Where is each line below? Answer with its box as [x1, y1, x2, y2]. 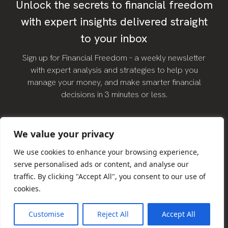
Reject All [97, 209, 129, 219]
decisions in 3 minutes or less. [61, 89, 167, 100]
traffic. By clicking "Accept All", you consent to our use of [14, 172, 206, 181]
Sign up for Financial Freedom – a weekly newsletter [22, 52, 206, 64]
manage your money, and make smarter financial [27, 77, 201, 88]
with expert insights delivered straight [20, 14, 208, 30]
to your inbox [81, 31, 147, 46]
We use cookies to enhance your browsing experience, [14, 147, 199, 157]
